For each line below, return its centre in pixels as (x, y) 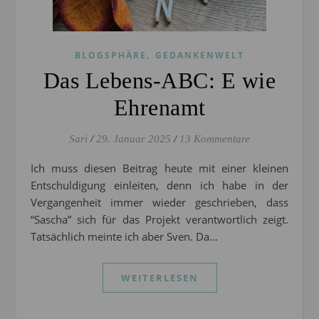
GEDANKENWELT (200, 56)
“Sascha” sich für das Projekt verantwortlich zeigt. (159, 220)
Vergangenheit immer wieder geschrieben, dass (159, 203)
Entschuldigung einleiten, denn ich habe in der (159, 185)
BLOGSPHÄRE (111, 56)
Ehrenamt (159, 108)
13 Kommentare (215, 139)
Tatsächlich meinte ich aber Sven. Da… (124, 237)
